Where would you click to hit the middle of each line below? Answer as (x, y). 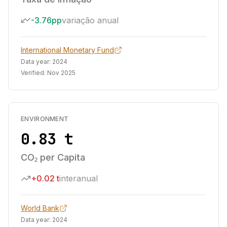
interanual (79, 178)
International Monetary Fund (67, 50)
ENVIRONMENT (45, 119)
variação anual (90, 20)
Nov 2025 (61, 73)
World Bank (40, 208)
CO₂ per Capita (53, 157)
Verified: (34, 73)
